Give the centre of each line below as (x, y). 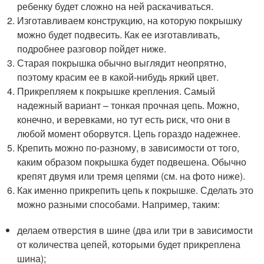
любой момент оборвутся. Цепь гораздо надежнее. (129, 133)
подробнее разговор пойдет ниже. (92, 49)
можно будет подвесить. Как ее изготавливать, (119, 34)
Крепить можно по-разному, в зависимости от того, (128, 148)
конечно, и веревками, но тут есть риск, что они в (124, 119)
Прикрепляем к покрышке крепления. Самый (116, 91)
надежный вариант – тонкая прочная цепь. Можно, (128, 105)
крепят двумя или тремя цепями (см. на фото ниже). (131, 176)
